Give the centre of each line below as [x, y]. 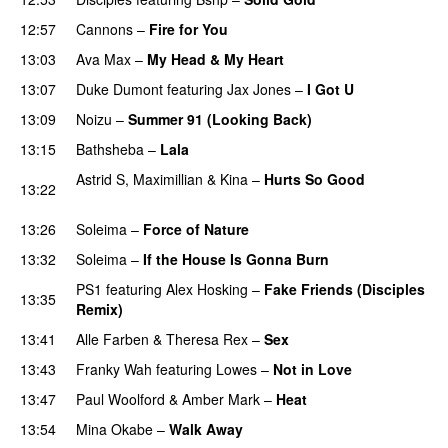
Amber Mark [221, 398]
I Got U [330, 88]
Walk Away [206, 428]
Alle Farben [112, 338]
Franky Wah [114, 368]
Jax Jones [259, 88]
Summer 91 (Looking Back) [220, 118]
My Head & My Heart [215, 58]
